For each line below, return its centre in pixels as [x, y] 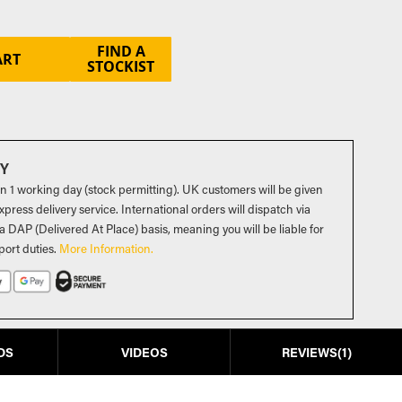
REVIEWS [309, 352]
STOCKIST [121, 67]
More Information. [107, 249]
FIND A [121, 52]
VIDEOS [144, 352]
